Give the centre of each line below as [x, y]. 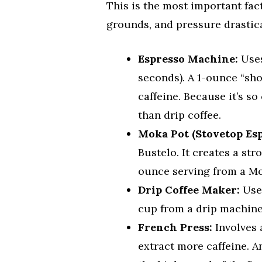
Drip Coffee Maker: [189, 189]
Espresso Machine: [188, 58]
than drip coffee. [180, 115]
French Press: [175, 227]
